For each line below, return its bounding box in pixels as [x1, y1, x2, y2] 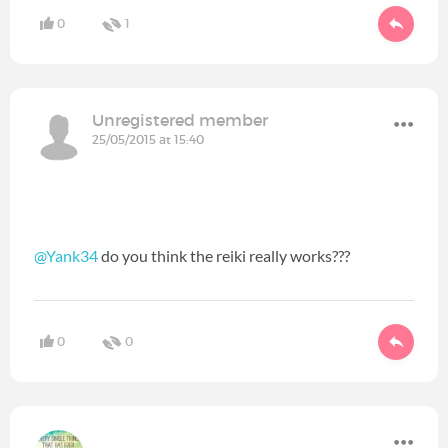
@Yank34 [34, 246, 98, 266]
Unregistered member [92, 110, 268, 131]
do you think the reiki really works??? [98, 246, 350, 266]
